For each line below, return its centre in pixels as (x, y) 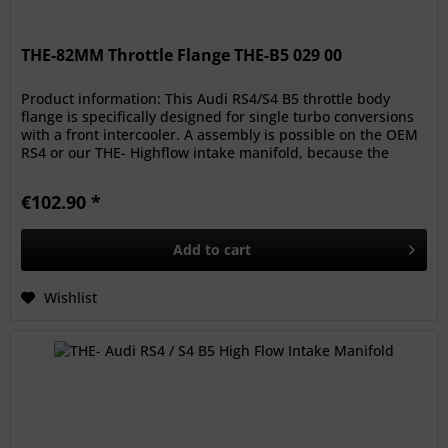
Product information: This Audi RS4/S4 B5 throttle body (206, 99)
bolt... (40, 171)
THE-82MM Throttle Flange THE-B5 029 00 (182, 55)
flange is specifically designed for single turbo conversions (218, 117)
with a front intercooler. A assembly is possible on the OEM (220, 135)
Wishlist (71, 298)
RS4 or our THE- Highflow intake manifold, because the (205, 153)
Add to (197, 250)
